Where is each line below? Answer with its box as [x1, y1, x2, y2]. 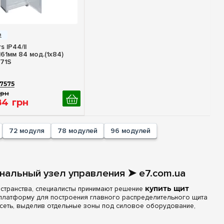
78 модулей [57, 126, 98, 135]
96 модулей [110, 126, 151, 135]
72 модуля [9, 126, 45, 135]
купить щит [145, 184, 189, 192]
